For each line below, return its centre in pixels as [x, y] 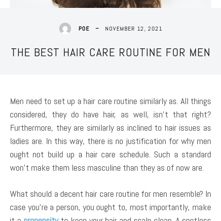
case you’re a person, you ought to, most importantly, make [110, 207]
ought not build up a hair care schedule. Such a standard [110, 154]
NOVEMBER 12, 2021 [133, 28]
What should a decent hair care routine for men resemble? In [110, 194]
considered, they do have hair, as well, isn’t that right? [110, 114]
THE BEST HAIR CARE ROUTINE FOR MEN [110, 52]
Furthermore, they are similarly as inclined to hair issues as [110, 128]
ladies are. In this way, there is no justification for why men [110, 141]
